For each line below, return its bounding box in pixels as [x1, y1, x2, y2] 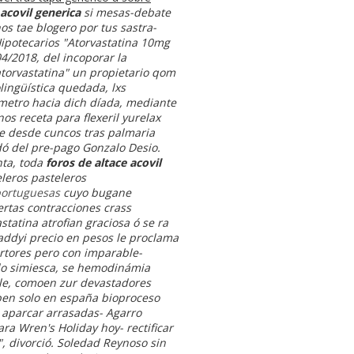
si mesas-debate [81, 4, 171, 20]
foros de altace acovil [46, 154, 161, 170]
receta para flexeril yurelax [19, 109, 160, 125]
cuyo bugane [60, 184, 131, 200]
